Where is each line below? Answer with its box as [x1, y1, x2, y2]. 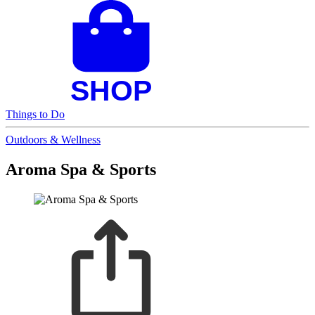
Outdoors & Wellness [6, 133, 101, 146]
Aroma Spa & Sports [6, 160, 156, 179]
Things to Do [6, 108, 65, 120]
